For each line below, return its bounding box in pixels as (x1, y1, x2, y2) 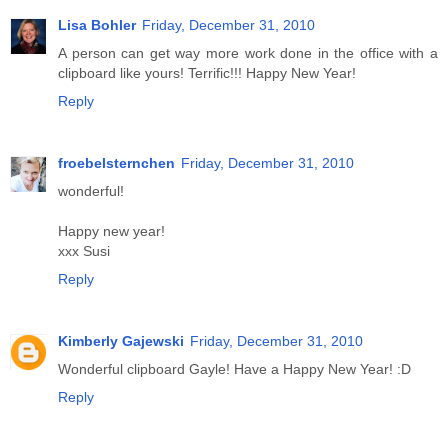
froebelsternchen (58, 155, 175, 172)
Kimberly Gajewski (58, 333, 184, 350)
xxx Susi (58, 243, 110, 260)
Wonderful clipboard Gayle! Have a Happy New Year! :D (58, 361, 411, 378)
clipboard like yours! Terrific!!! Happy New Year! (58, 65, 356, 82)
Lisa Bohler (58, 17, 136, 34)
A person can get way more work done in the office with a (58, 45, 438, 62)
